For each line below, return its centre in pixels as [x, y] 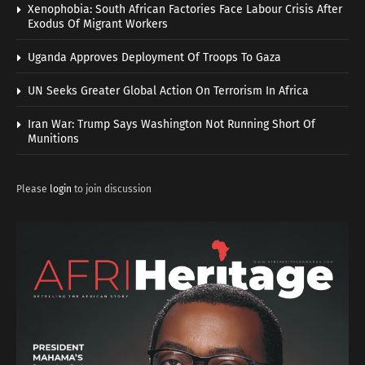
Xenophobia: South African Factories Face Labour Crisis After [185, 9]
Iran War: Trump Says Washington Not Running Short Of [172, 124]
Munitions [53, 139]
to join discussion [112, 189]
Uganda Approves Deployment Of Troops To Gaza [154, 57]
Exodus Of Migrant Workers [98, 24]
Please [33, 189]
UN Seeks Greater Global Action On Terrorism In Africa [168, 90]
